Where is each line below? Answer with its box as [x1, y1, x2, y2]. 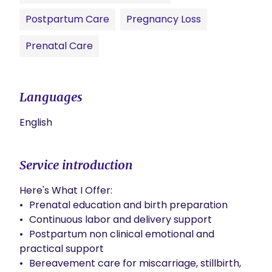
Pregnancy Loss [126, 12, 201, 26]
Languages [19, 89, 83, 104]
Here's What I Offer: [19, 183, 112, 197]
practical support [19, 242, 104, 256]
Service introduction [19, 157, 133, 172]
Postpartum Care [25, 12, 109, 26]
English [19, 115, 52, 129]
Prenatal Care [25, 39, 93, 53]
